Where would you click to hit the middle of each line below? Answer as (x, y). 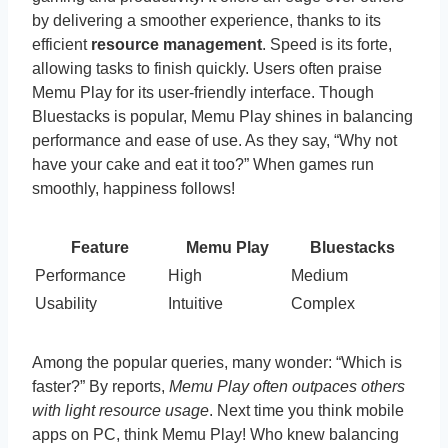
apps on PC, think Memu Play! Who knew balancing (215, 434)
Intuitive (195, 303)
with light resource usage (120, 410)
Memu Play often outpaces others (287, 386)
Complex (323, 303)
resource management (176, 44)
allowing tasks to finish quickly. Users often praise (207, 68)
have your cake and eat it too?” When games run (203, 164)
